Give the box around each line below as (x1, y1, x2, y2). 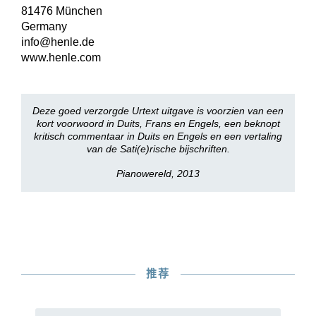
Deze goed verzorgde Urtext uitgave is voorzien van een (32, 105, 284, 116)
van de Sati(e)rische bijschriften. (86, 143, 230, 154)
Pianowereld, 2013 (116, 168, 200, 179)
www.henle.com (21, 51, 101, 63)
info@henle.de (21, 36, 95, 48)
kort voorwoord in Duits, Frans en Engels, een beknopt (36, 118, 280, 129)
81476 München (21, 5, 102, 17)
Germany (21, 20, 67, 32)
